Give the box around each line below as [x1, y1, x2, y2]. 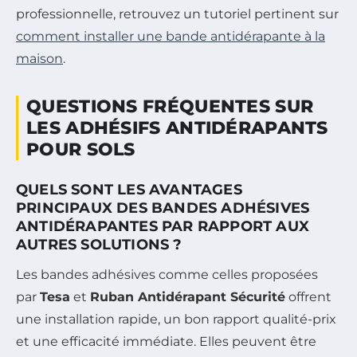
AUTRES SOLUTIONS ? [16, 236, 182, 254]
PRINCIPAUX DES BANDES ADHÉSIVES [16, 199, 310, 218]
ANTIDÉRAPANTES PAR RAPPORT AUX [16, 218, 310, 236]
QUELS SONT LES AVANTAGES [16, 181, 242, 199]
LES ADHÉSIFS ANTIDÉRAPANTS [26, 117, 328, 139]
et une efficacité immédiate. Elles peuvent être [16, 334, 316, 350]
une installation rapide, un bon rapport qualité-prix [16, 312, 336, 328]
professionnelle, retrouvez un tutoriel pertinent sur [16, 6, 339, 22]
